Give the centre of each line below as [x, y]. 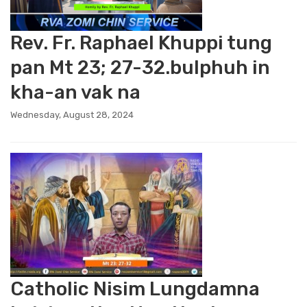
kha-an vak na [75, 92]
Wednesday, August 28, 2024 [72, 115]
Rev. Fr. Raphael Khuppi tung [141, 43]
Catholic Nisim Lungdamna [135, 289]
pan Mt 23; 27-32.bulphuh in [140, 67]
